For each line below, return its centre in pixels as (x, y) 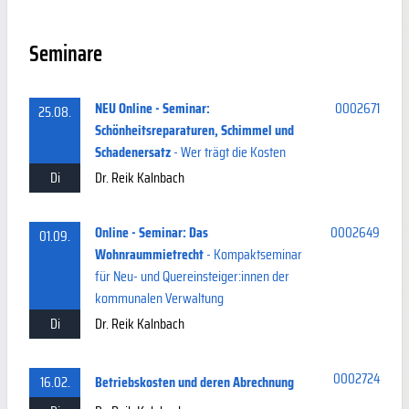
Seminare (66, 53)
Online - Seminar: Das (152, 232)
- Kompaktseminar (253, 254)
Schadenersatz (133, 152)
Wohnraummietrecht (149, 254)
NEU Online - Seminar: (152, 108)
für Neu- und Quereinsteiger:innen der (192, 276)
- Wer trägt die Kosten (228, 152)
